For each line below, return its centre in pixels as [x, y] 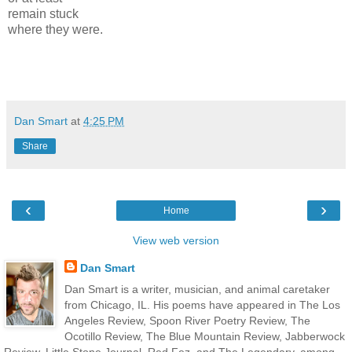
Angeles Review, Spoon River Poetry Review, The [187, 320]
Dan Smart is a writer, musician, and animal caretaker [197, 289]
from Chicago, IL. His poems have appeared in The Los [202, 304]
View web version [176, 240]
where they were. [57, 29]
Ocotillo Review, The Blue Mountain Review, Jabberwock [204, 336]
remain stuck [43, 13]
